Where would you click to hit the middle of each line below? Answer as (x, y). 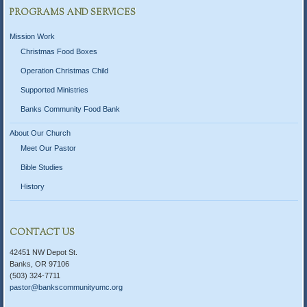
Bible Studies (42, 168)
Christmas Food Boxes (59, 52)
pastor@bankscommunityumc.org (66, 287)
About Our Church (40, 133)
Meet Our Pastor (48, 148)
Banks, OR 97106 (39, 264)
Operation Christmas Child (64, 71)
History (33, 187)
